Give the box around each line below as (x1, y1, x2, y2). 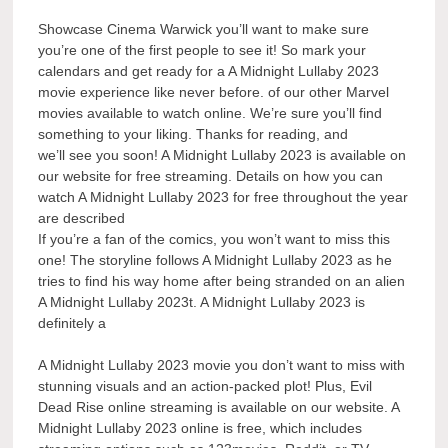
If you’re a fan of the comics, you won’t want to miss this (38, 231, 391, 248)
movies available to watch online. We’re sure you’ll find (38, 105, 383, 122)
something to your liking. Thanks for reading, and (38, 126, 349, 143)
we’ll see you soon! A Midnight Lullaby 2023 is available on (38, 147, 407, 164)
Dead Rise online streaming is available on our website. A (38, 399, 400, 416)
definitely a (38, 315, 107, 332)
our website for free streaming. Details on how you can (38, 168, 384, 185)
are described (38, 210, 126, 227)
